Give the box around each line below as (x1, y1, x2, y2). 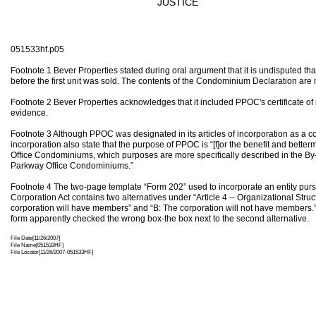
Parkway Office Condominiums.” (11, 161, 133, 171)
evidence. (11, 108, 48, 118)
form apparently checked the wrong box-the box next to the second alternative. (11, 214, 309, 224)
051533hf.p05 (11, 44, 64, 54)
